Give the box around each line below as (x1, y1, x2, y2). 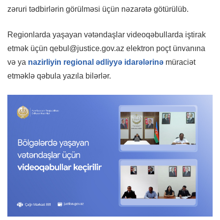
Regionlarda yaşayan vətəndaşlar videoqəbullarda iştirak (7, 30, 206, 39)
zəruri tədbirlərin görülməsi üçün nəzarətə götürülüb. (7, 5, 189, 14)
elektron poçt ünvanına (124, 44, 205, 53)
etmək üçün (7, 44, 50, 53)
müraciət (164, 58, 195, 67)
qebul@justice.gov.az (50, 44, 124, 53)
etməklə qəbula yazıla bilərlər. (7, 72, 111, 81)
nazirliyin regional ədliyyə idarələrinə (28, 58, 164, 67)
